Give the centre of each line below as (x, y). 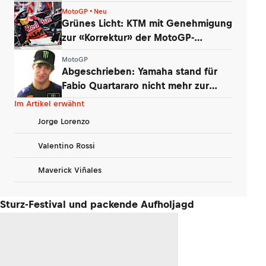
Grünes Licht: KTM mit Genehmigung (147, 23)
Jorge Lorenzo (64, 121)
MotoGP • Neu (84, 11)
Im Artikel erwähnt (49, 104)
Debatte (80, 99)
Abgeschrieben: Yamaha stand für (140, 71)
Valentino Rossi (66, 145)
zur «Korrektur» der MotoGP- (128, 37)
